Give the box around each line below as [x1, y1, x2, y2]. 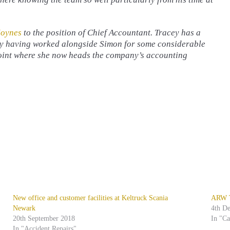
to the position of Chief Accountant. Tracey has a [22, 27, 201, 37]
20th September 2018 [13, 214, 75, 222]
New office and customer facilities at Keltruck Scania [13, 194, 168, 202]
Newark [13, 204, 36, 212]
